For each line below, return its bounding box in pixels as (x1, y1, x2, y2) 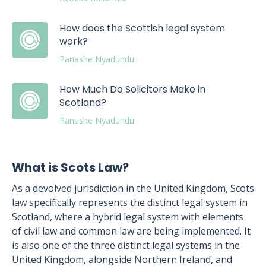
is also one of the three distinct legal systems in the (12, 239, 240, 252)
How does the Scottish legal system (59, 21, 225, 35)
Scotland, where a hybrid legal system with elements (12, 210, 243, 223)
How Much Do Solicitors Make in (59, 83, 205, 96)
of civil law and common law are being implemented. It (12, 224, 251, 237)
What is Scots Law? (12, 159, 129, 176)
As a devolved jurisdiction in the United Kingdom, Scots (12, 182, 254, 195)
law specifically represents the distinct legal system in (12, 196, 248, 209)
